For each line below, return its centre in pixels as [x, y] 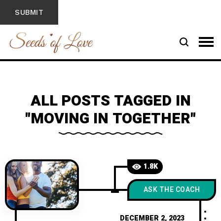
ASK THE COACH [172, 190]
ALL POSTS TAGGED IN [110, 101]
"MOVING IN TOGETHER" [110, 119]
